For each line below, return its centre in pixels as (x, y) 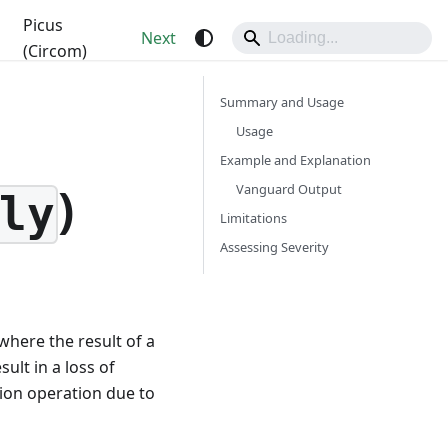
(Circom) (54, 51)
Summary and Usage (282, 102)
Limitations (253, 218)
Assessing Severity (274, 247)
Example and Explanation (295, 160)
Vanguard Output (289, 189)
